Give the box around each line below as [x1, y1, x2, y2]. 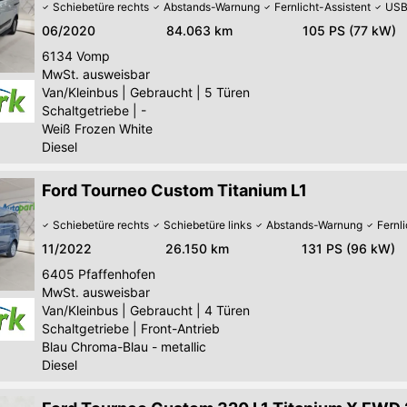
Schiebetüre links [164, 217, 252, 232]
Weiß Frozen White [42, 120, 153, 136]
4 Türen [204, 302, 250, 318]
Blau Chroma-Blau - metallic [42, 338, 206, 354]
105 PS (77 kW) [303, 22, 396, 38]
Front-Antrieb [141, 320, 220, 336]
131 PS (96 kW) [302, 240, 395, 256]
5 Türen [204, 84, 250, 100]
